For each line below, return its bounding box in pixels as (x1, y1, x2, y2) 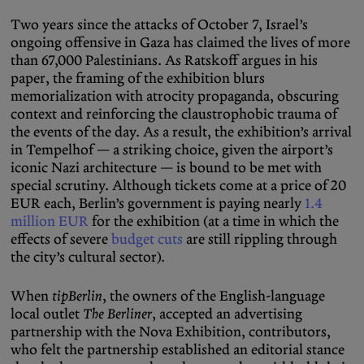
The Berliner (83, 305, 152, 323)
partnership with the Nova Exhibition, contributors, (11, 323, 331, 341)
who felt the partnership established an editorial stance (11, 340, 344, 359)
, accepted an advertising (152, 305, 302, 323)
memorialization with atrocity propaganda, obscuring (11, 87, 339, 106)
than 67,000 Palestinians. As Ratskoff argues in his (11, 51, 318, 70)
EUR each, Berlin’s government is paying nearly (11, 194, 305, 213)
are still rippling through (183, 230, 337, 249)
